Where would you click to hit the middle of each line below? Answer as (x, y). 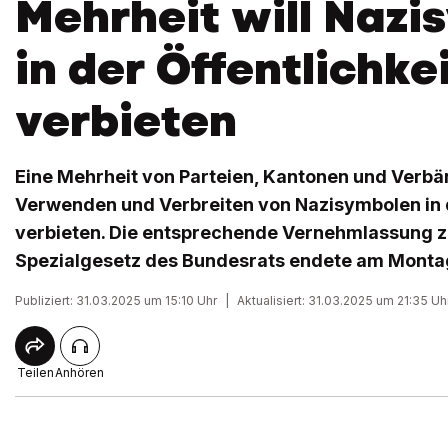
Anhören (79, 372)
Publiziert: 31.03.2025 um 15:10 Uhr (116, 300)
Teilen (35, 372)
